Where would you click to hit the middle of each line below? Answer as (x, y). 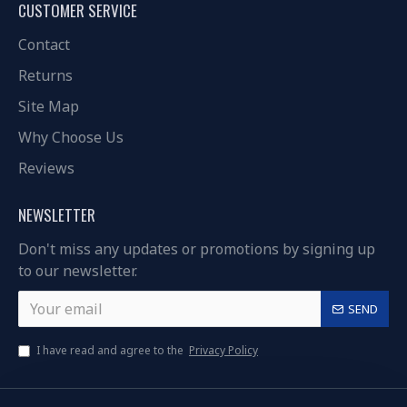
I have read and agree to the (111, 350)
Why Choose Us (71, 137)
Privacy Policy (223, 350)
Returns (45, 75)
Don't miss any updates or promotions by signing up (197, 249)
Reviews (46, 168)
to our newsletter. (78, 271)
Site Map (49, 106)
